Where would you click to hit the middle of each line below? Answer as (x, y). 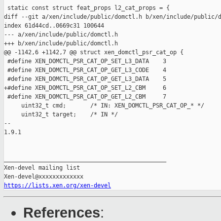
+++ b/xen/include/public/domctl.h (61, 44)
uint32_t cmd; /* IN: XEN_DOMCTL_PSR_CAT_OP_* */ (104, 106)
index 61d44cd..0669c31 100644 (54, 26)
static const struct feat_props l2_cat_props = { (87, 8)
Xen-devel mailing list (42, 168)
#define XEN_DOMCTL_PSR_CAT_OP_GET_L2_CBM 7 (85, 97)
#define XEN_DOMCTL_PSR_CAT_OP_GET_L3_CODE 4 (85, 70)
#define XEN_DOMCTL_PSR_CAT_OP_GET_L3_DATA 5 (85, 79)
